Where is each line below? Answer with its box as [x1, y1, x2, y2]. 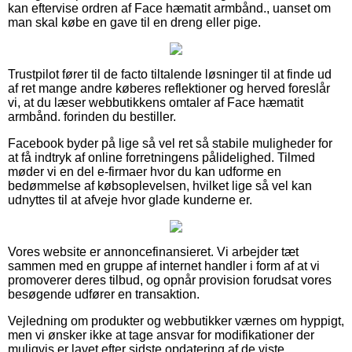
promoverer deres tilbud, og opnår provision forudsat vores [8, 273, 332, 287]
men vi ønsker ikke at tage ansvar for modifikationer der [8, 328, 314, 342]
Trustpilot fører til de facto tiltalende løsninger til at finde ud [8, 67, 332, 81]
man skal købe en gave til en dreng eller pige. [8, 15, 261, 29]
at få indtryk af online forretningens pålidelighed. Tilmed [8, 150, 315, 164]
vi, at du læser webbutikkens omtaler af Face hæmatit [8, 95, 303, 109]
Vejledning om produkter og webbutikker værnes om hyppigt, [8, 313, 344, 328]
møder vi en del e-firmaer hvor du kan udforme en [8, 164, 281, 178]
